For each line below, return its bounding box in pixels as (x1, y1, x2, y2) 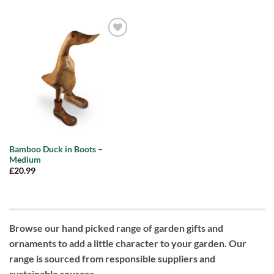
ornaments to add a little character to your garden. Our (9, 237, 246, 249)
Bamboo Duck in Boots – (9, 144, 103, 154)
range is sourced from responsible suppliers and (9, 252, 215, 264)
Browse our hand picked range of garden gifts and (9, 221, 223, 234)
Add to (101, 41, 124, 50)
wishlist (100, 50, 125, 58)
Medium (9, 154, 41, 165)
